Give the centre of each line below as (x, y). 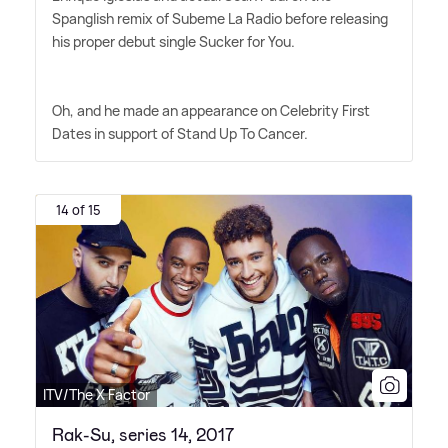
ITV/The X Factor (96, 394)
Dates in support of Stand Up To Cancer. (180, 134)
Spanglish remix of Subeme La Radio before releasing (220, 19)
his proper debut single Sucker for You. (173, 42)
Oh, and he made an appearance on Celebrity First (211, 111)
